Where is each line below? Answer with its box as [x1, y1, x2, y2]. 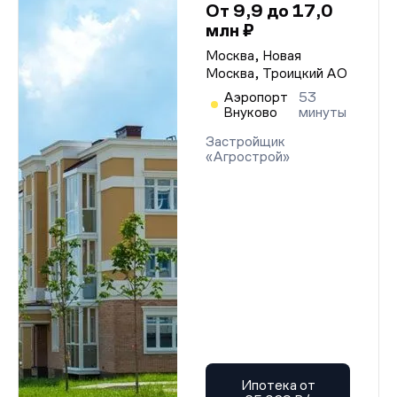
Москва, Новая [206, 48, 301, 63]
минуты [299, 105, 347, 120]
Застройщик [206, 134, 285, 149]
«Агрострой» [206, 149, 290, 164]
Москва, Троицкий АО [206, 66, 347, 81]
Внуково [223, 105, 277, 120]
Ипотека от [240, 378, 315, 393]
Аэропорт [223, 90, 288, 105]
